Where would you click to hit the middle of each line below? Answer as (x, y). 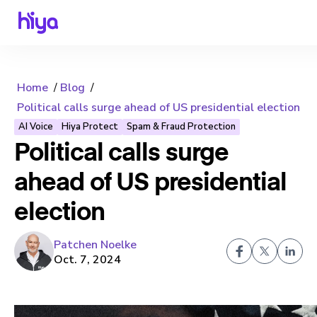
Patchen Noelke (95, 244)
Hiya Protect (90, 127)
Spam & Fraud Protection (181, 127)
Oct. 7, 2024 (87, 259)
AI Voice (36, 127)
